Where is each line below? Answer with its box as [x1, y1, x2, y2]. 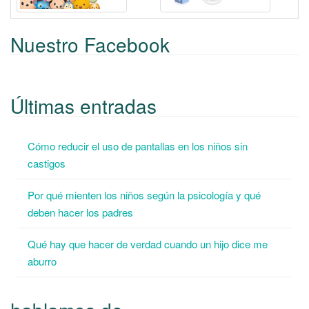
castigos [28, 155, 66, 170]
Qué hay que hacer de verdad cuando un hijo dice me [28, 236, 268, 251]
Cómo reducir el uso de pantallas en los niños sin [28, 138, 248, 153]
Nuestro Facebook [10, 30, 170, 59]
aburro [28, 253, 57, 268]
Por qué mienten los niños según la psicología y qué [28, 187, 261, 202]
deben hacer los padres [28, 204, 133, 219]
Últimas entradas [10, 91, 157, 119]
